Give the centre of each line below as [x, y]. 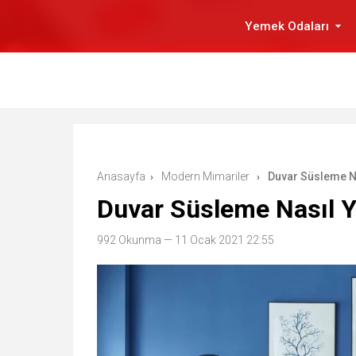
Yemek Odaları [287, 26]
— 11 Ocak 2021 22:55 [218, 240]
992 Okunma [129, 240]
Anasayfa [121, 176]
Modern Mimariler [205, 176]
